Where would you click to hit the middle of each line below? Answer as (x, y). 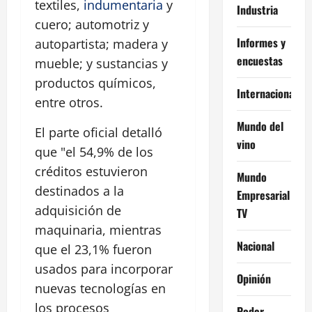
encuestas (259, 60)
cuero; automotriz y (92, 25)
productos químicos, (95, 83)
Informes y (261, 42)
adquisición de (78, 211)
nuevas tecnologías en (100, 289)
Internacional (266, 93)
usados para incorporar (104, 269)
